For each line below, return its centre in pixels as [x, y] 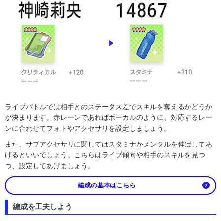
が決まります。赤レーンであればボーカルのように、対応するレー [109, 118]
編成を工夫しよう [42, 207]
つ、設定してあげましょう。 [50, 166]
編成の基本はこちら [107, 185]
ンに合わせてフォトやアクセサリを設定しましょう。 [88, 129]
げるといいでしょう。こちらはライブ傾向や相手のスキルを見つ [105, 155]
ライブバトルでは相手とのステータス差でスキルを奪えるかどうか [109, 107]
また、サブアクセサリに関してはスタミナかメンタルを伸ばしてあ [109, 144]
